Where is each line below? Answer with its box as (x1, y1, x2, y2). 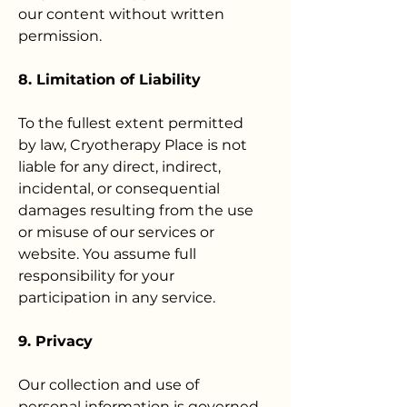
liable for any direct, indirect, (18, 158, 221, 175)
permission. (18, 27, 102, 45)
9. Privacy (18, 333, 93, 350)
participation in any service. (18, 289, 215, 306)
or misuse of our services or (18, 223, 214, 241)
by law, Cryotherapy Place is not (18, 136, 247, 154)
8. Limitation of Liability (18, 71, 201, 88)
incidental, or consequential (18, 180, 220, 197)
